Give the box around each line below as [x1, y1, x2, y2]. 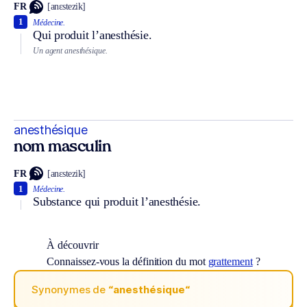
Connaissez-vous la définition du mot [47, 256, 208, 268]
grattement [208, 256, 253, 268]
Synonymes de [32, 282, 109, 296]
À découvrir [47, 239, 99, 251]
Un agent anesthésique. [33, 45, 108, 56]
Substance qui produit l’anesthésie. [33, 195, 201, 209]
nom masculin [14, 140, 111, 156]
